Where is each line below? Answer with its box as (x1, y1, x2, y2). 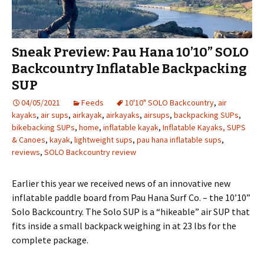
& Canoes (12, 134, 45, 146)
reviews (12, 147, 40, 158)
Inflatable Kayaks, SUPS (163, 122, 246, 133)
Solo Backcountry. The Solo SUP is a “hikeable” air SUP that (12, 206, 250, 218)
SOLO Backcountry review (44, 147, 136, 158)
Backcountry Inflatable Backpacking (12, 61, 247, 77)
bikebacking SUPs (12, 122, 75, 133)
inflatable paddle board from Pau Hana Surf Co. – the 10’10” (12, 192, 250, 204)
